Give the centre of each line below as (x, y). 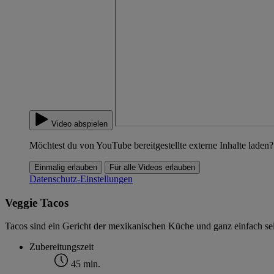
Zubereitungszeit (61, 247)
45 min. (84, 264)
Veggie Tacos (37, 202)
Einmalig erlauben (66, 167)
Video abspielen (80, 124)
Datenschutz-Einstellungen (81, 179)
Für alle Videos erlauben (152, 167)
